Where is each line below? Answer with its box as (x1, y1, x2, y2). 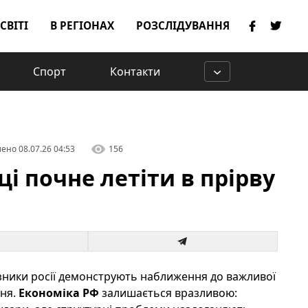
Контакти (110, 64, 160, 79)
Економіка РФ (18, 285, 99, 300)
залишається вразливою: (98, 285, 237, 300)
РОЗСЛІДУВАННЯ (136, 19, 230, 33)
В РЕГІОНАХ (50, 19, 114, 33)
